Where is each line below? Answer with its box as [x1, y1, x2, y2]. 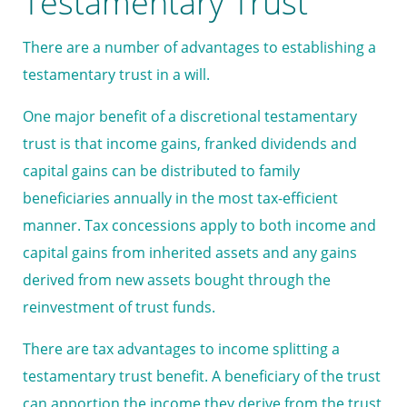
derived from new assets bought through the [23, 270, 331, 291]
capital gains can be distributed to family [23, 161, 300, 182]
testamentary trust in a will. [23, 65, 210, 85]
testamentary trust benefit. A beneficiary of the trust [23, 366, 381, 387]
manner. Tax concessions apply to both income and [23, 215, 376, 236]
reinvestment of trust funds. [23, 297, 215, 318]
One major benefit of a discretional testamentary [23, 106, 357, 127]
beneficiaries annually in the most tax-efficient [23, 188, 338, 209]
